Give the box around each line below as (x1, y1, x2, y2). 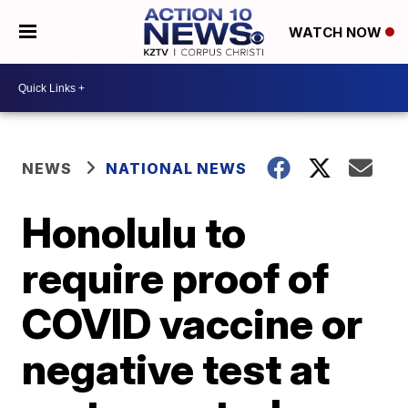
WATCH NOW (288, 24, 385, 42)
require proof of (22, 252, 330, 303)
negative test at (22, 343, 331, 394)
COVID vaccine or (22, 298, 363, 349)
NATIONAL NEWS (106, 159, 248, 178)
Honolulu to (22, 207, 247, 258)
